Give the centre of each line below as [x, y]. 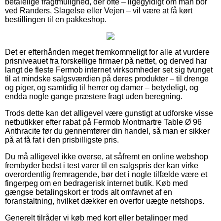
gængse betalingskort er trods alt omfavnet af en [89, 192]
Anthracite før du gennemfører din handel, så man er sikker [107, 131]
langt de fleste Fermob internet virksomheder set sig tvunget [109, 70]
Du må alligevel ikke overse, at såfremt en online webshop [107, 156]
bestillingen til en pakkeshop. [56, 19]
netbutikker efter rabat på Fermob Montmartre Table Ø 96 [103, 122]
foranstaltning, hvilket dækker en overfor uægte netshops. [105, 201]
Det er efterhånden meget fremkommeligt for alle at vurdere [107, 52]
